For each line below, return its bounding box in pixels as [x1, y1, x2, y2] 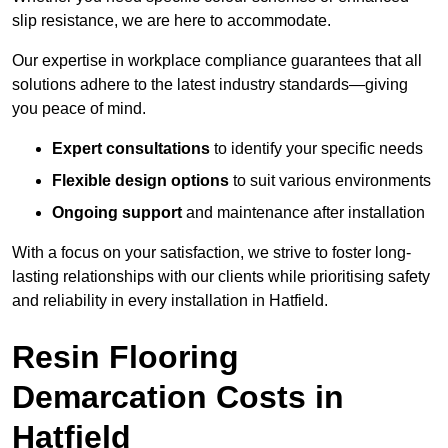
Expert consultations [52, 140, 210, 158]
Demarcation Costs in [12, 379, 344, 416]
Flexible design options [52, 172, 229, 190]
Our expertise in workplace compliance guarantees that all [12, 52, 422, 70]
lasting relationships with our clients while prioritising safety [12, 268, 430, 286]
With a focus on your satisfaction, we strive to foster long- [12, 244, 411, 262]
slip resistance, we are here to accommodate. [12, 12, 331, 30]
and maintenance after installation [182, 204, 425, 222]
